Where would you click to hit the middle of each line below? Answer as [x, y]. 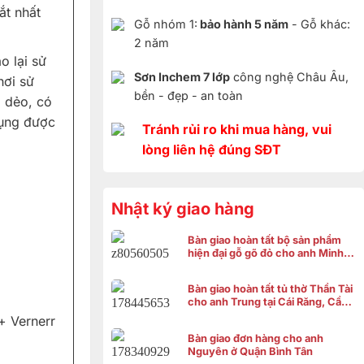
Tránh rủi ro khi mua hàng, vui [236, 129]
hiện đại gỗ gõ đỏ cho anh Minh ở [270, 253]
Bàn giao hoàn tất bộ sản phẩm [264, 240]
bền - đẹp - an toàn [188, 95]
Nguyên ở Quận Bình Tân [250, 352]
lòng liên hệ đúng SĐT [211, 149]
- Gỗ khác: [319, 24]
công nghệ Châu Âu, [289, 76]
